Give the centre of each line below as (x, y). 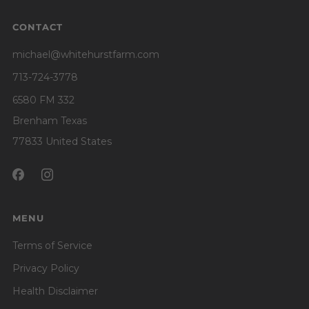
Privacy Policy (46, 268)
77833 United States (62, 141)
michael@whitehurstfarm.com (86, 54)
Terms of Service (52, 245)
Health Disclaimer (55, 291)
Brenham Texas (50, 120)
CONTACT (38, 27)
